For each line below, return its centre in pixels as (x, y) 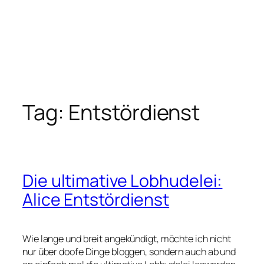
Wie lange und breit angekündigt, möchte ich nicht (127, 239)
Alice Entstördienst (96, 199)
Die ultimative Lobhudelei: (123, 180)
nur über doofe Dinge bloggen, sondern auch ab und (129, 252)
